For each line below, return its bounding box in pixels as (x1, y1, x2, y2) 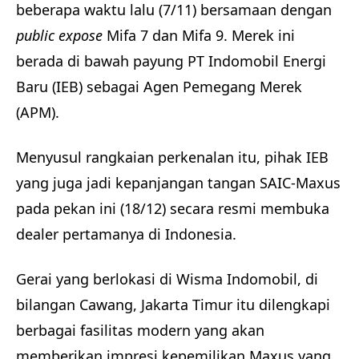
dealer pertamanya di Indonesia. (16, 224, 240, 244)
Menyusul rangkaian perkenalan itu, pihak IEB (16, 147, 329, 167)
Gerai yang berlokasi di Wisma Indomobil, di (16, 269, 318, 289)
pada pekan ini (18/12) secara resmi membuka (16, 199, 329, 219)
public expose (16, 26, 103, 46)
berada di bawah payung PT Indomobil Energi (16, 51, 326, 71)
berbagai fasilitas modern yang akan (16, 321, 264, 341)
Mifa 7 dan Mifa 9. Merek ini (103, 26, 295, 46)
